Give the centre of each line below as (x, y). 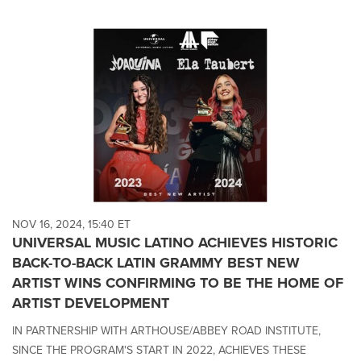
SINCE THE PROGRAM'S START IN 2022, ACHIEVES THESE (159, 350)
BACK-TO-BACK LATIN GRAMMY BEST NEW (156, 262)
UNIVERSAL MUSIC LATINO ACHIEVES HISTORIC (175, 242)
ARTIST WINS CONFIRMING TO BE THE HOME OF (178, 282)
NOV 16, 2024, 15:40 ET (71, 224)
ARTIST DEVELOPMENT (91, 303)
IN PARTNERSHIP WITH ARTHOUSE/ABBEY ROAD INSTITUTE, (166, 330)
